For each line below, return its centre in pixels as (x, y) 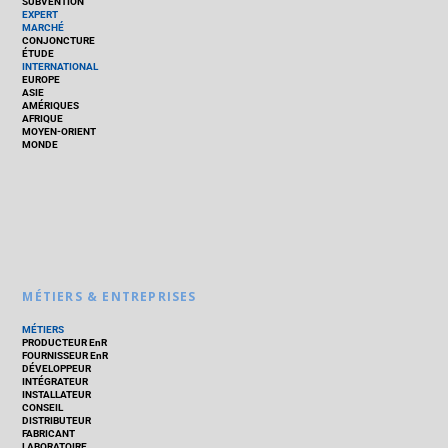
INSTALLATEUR (57, 395)
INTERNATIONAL (60, 67)
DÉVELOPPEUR (57, 369)
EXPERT (40, 15)
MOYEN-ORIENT (59, 132)
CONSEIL (43, 408)
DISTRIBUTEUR (57, 421)
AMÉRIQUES (51, 106)
